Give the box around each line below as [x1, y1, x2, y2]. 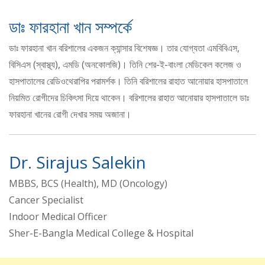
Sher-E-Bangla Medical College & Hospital [9, 227, 193, 240]
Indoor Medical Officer [9, 210, 107, 224]
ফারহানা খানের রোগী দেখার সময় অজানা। [9, 108, 131, 121]
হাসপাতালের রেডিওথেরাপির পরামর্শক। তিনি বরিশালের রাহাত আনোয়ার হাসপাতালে [9, 75, 248, 88]
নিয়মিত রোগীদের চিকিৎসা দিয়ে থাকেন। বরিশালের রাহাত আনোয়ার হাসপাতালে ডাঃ [9, 91, 249, 105]
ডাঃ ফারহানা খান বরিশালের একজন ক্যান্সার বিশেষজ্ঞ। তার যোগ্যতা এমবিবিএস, [9, 41, 240, 55]
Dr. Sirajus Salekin [9, 151, 146, 174]
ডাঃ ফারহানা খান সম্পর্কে [9, 15, 132, 38]
